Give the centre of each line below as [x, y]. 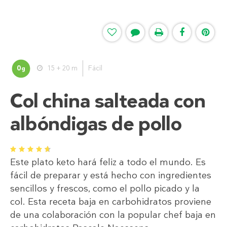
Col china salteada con [108, 101]
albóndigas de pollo [96, 123]
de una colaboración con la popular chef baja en [113, 215]
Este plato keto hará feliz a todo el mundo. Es [108, 162]
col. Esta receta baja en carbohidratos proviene [111, 202]
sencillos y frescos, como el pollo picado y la [105, 189]
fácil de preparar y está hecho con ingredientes [111, 176]
